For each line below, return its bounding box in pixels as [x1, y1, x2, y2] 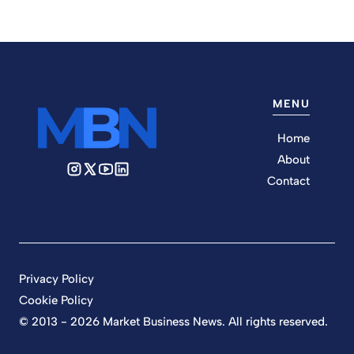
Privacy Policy [19, 271, 94, 286]
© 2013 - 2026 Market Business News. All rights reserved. [19, 314, 328, 329]
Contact [267, 173, 310, 188]
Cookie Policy [19, 292, 93, 307]
